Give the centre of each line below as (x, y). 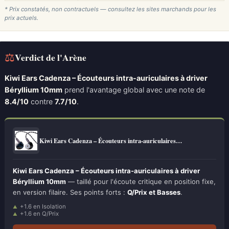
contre (42, 101)
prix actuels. (21, 18)
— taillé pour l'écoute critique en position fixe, (141, 181)
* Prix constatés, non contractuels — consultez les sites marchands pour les (110, 9)
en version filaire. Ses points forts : (70, 192)
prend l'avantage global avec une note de (134, 90)
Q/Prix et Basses (154, 192)
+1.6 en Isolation (43, 207)
